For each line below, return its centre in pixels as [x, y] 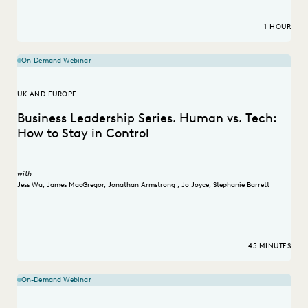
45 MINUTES [269, 246]
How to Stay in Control [83, 134]
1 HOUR [277, 27]
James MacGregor [75, 184]
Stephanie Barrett [241, 184]
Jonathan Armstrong [143, 184]
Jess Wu [30, 184]
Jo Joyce [195, 184]
